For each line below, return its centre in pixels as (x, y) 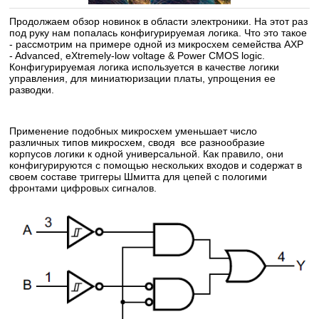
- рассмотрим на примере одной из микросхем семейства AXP (157, 44)
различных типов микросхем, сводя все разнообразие (137, 142)
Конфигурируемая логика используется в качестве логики (145, 67)
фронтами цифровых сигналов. (83, 188)
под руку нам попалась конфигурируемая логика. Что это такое (158, 33)
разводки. (32, 90)
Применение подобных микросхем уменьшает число (134, 131)
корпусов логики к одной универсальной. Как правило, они (147, 154)
